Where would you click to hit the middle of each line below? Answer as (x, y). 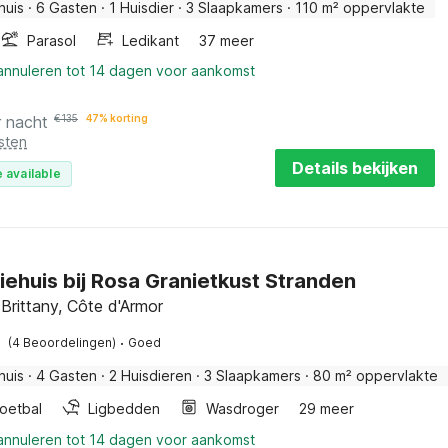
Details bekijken (355, 168)
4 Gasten (66, 375)
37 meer (226, 40)
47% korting (117, 118)
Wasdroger (242, 408)
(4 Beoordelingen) (62, 342)
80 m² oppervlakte (375, 375)
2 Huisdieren (150, 375)
